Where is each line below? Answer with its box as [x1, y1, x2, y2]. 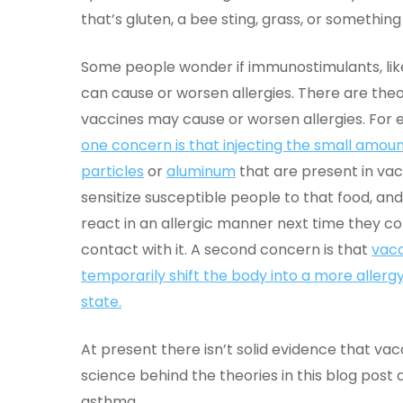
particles [81, 161, 144, 182]
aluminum [166, 161, 236, 182]
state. [81, 291, 121, 312]
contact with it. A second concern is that [81, 239, 372, 260]
